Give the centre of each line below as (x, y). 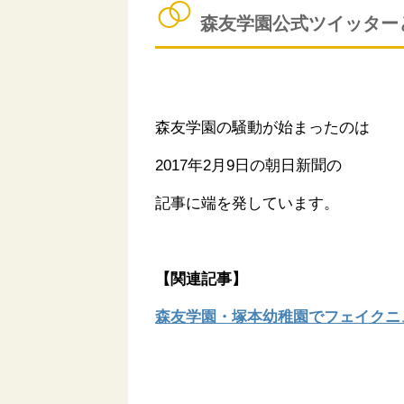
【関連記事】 (201, 280)
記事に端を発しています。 (247, 204)
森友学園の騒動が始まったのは (262, 128)
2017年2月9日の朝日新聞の (248, 166)
